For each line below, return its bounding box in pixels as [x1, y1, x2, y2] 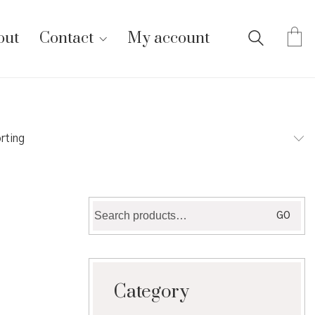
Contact [39, 29, 94, 48]
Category [114, 280, 189, 304]
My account [127, 29, 210, 48]
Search [92, 201, 127, 213]
